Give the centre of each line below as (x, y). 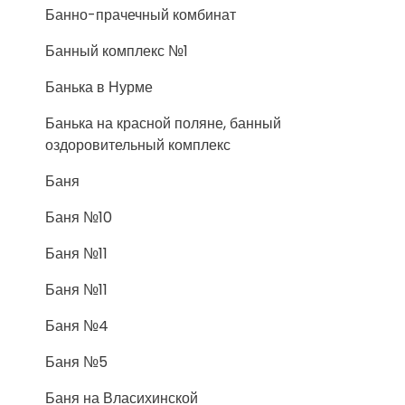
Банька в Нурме (99, 87)
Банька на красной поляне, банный (163, 123)
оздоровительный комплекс (138, 145)
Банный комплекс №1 (117, 51)
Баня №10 (79, 217)
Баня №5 (76, 362)
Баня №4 (77, 326)
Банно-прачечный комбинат (141, 15)
